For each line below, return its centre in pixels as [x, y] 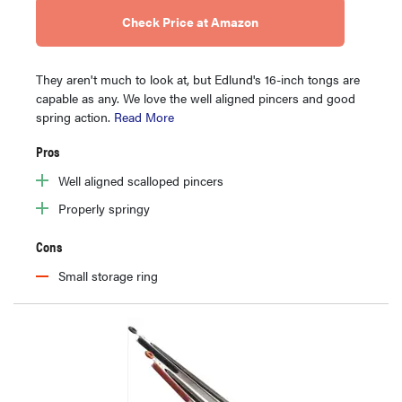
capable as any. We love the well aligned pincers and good [196, 98]
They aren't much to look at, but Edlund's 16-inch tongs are [198, 79]
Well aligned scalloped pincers [141, 181]
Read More [144, 117]
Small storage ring [108, 276]
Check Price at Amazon [190, 22]
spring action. [75, 117]
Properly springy [104, 209]
